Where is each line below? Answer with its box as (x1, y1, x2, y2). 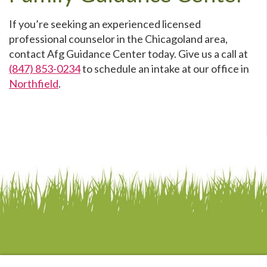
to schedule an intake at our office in (80, 61, 249, 75)
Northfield (9, 76, 58, 90)
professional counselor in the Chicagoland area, (9, 32, 228, 45)
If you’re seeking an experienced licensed (9, 17, 201, 30)
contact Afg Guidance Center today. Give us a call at (9, 46, 248, 60)
